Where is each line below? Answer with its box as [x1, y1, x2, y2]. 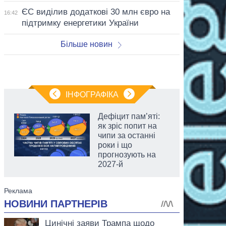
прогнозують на [98, 150, 156, 159]
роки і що [98, 140, 132, 149]
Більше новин [60, 39, 112, 48]
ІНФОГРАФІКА [65, 90, 119, 99]
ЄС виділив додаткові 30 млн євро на [21, 7, 170, 17]
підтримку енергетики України [21, 18, 139, 28]
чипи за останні [98, 131, 155, 140]
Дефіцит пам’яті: [98, 111, 160, 121]
